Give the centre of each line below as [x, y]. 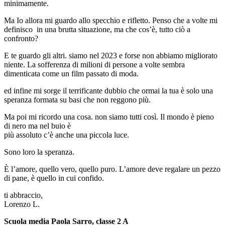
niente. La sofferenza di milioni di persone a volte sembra [94, 65]
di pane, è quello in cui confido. [54, 178]
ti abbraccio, [23, 195]
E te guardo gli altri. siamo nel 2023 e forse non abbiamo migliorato [111, 56]
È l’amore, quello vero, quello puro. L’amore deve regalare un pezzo [112, 169]
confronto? [21, 39]
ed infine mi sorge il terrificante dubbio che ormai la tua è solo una [108, 91]
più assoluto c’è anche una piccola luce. [67, 135]
